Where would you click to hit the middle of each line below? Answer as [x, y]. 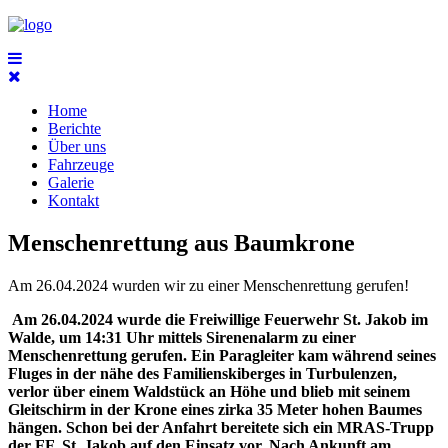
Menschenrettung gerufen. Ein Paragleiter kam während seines [222, 355]
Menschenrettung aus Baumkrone [181, 242]
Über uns [77, 146]
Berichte [74, 128]
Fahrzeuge [81, 164]
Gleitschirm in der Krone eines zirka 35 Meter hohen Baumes [215, 409]
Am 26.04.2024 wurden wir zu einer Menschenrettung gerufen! [208, 285]
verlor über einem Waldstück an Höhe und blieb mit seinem [209, 391]
